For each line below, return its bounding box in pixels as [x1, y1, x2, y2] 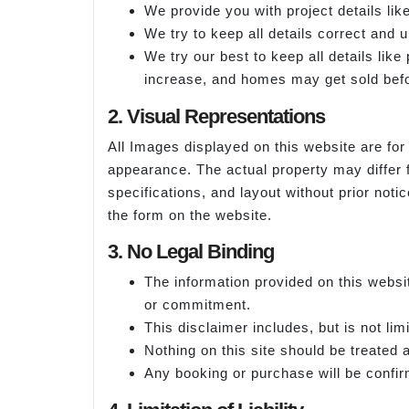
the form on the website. [108, 207, 272, 224]
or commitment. [144, 296, 251, 312]
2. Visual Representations [108, 105, 325, 129]
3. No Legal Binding [108, 239, 274, 263]
